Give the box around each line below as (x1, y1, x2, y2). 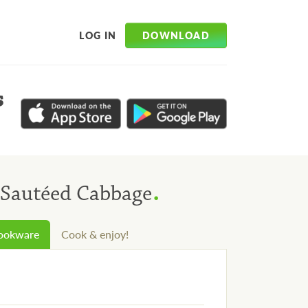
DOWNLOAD (142, 27, 210, 42)
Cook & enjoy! (61, 226, 129, 243)
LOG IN (79, 28, 117, 43)
